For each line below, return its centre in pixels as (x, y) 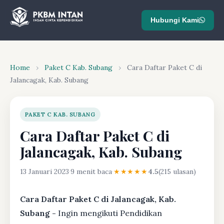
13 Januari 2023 (44, 171)
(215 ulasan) (177, 171)
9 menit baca (91, 171)
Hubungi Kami (175, 20)
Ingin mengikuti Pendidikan (110, 213)
